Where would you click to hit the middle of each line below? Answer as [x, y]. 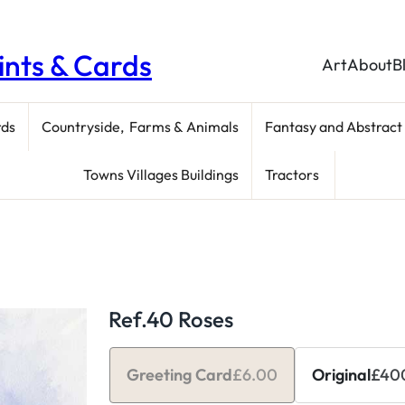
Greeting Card [179, 375]
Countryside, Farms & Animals [140, 126]
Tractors [293, 174]
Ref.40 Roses [171, 319]
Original [341, 375]
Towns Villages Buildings [160, 174]
